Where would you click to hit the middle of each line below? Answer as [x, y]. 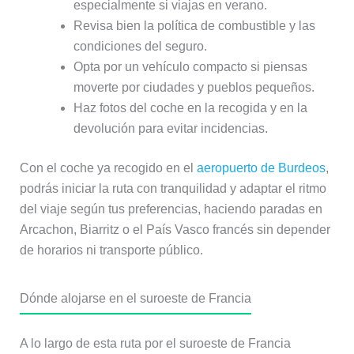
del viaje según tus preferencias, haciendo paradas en [171, 209]
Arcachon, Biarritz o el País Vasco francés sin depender [175, 230]
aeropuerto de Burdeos [261, 168]
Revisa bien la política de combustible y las [194, 26]
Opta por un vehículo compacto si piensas [190, 67]
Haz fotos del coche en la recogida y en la [190, 108]
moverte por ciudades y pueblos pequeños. [194, 88]
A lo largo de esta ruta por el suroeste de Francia [155, 344]
